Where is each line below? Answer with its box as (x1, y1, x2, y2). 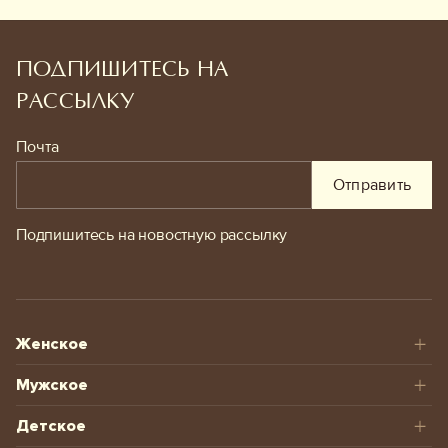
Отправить (332, 174, 412, 195)
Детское (16, 415, 86, 436)
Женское (16, 333, 88, 354)
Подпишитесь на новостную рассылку (16, 224, 288, 245)
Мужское (16, 374, 88, 395)
